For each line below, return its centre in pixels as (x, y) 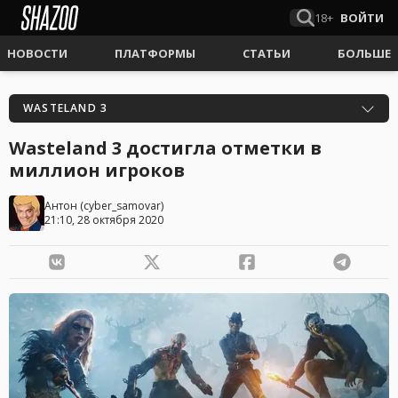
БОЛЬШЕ (364, 53)
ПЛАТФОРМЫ (155, 53)
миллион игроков (97, 170)
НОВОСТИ (37, 53)
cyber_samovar (122, 206)
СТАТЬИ (267, 53)
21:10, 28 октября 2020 (104, 220)
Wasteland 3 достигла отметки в (165, 148)
